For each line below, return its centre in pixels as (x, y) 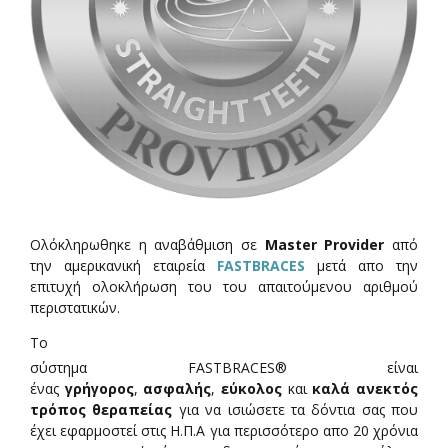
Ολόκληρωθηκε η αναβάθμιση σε (147, 244)
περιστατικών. (75, 307)
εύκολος (252, 388)
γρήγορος (99, 388)
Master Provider (324, 244)
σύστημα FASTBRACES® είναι (224, 367)
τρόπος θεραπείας (101, 409)
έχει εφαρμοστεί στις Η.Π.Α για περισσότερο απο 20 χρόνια (224, 430)
